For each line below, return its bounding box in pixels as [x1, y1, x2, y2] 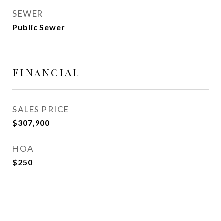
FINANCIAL [12, 65, 80, 79]
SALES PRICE [12, 104, 69, 114]
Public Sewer [12, 22, 65, 32]
